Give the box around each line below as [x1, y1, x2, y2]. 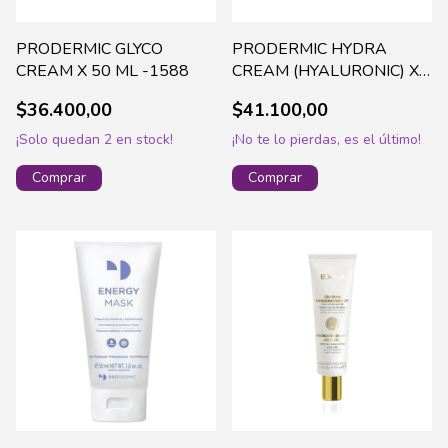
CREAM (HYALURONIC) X [232, 60, 419, 83]
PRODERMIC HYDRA [232, 38, 387, 61]
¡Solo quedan [16, 130, 104, 150]
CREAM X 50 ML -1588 [16, 60, 189, 83]
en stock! [112, 130, 173, 150]
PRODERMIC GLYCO [16, 38, 163, 61]
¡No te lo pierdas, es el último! [232, 130, 421, 150]
